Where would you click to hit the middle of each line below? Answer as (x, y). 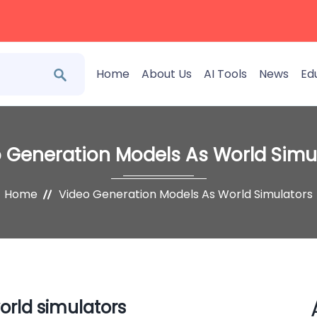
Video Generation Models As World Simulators (186, 194)
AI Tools (225, 74)
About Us (167, 74)
